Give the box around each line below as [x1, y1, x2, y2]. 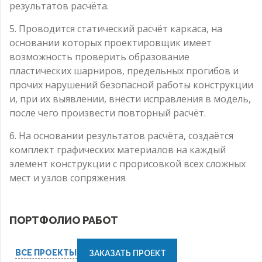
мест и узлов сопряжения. [9, 171, 127, 184]
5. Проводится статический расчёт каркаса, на [9, 22, 222, 35]
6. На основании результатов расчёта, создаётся [9, 129, 233, 142]
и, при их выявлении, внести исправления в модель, [9, 92, 251, 105]
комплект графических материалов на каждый [9, 143, 226, 156]
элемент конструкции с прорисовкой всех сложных [9, 157, 246, 170]
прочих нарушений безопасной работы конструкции [9, 78, 253, 91]
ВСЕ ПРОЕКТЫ [15, 248, 77, 258]
